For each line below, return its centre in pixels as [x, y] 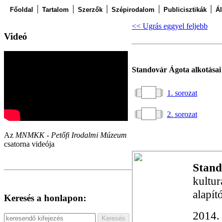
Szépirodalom [133, 10]
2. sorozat [182, 114]
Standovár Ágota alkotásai [176, 70]
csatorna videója [29, 144]
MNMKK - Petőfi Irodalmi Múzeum [71, 135]
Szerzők [90, 10]
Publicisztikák [185, 10]
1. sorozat [182, 93]
